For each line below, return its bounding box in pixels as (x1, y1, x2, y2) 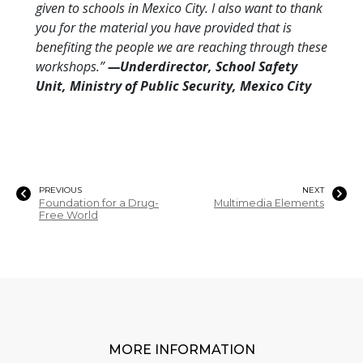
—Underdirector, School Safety (108, 58, 297, 76)
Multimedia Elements (214, 197, 324, 210)
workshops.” (36, 58, 108, 76)
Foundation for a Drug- (39, 197, 159, 210)
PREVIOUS (39, 185, 82, 196)
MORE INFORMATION (108, 342, 255, 358)
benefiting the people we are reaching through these (36, 38, 327, 57)
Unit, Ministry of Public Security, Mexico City (36, 77, 311, 96)
